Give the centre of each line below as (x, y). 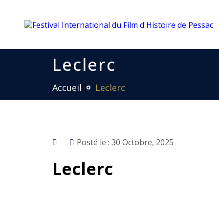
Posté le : (94, 142)
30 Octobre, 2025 (142, 142)
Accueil (67, 88)
